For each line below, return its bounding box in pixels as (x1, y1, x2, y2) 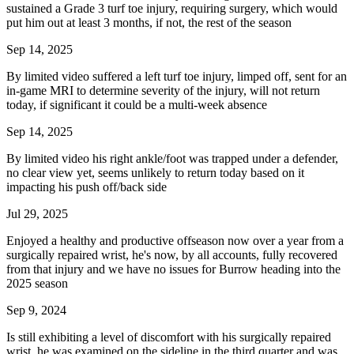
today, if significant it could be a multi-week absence (6, 97, 267, 111)
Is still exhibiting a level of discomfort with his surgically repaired (6, 330, 331, 344)
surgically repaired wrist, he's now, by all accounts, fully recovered (6, 247, 337, 262)
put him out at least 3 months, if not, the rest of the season (6, 15, 292, 29)
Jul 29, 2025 (6, 206, 68, 220)
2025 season (6, 276, 68, 290)
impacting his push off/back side (6, 179, 167, 194)
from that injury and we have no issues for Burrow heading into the (6, 262, 341, 276)
